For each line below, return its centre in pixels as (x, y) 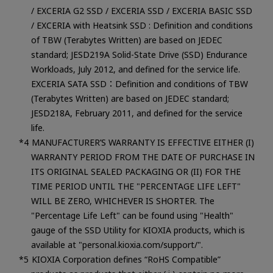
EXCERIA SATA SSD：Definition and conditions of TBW (139, 83)
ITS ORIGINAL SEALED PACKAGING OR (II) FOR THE (136, 171)
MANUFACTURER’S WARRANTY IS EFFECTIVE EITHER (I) (143, 142)
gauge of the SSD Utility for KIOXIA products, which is (138, 230)
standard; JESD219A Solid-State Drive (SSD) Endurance (139, 54)
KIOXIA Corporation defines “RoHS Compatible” (126, 259)
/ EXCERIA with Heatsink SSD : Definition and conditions (142, 25)
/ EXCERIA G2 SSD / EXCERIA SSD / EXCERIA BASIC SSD (141, 10)
